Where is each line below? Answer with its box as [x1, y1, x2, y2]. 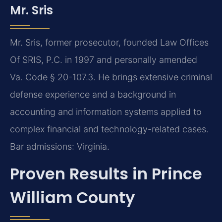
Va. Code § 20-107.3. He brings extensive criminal [10, 71, 212, 82]
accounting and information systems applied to [10, 106, 202, 117]
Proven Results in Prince [10, 163, 202, 185]
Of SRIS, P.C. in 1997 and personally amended [10, 54, 197, 65]
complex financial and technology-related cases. [10, 123, 209, 134]
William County [10, 186, 135, 209]
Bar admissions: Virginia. [10, 141, 110, 152]
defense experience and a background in [10, 89, 176, 100]
